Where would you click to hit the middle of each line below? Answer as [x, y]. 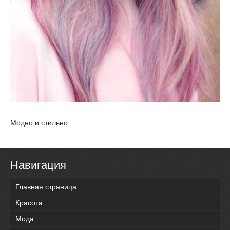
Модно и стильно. [40, 123]
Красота [29, 203]
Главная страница [46, 187]
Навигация [38, 165]
